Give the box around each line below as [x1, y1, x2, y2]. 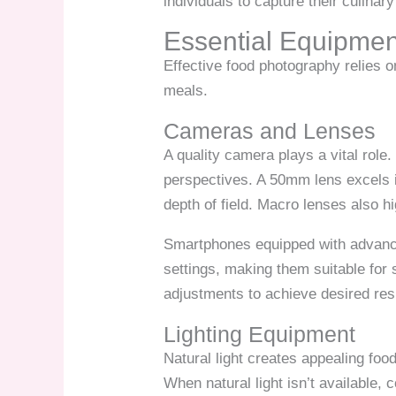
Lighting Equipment [164, 321, 356, 346]
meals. [164, 81, 209, 99]
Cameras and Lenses [164, 118, 377, 143]
